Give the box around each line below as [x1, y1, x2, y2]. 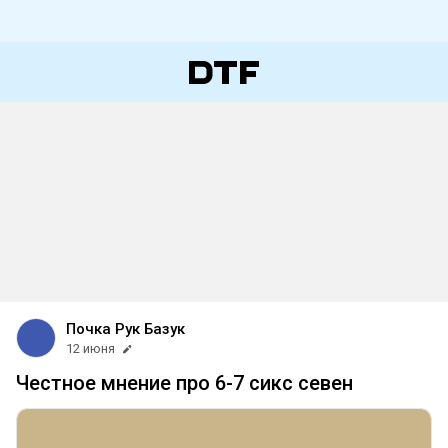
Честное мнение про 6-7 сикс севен [16, 371, 353, 395]
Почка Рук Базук [66, 320, 185, 338]
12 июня [66, 341, 115, 356]
